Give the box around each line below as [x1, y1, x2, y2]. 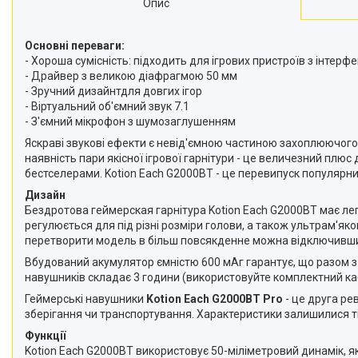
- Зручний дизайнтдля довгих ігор [25, 85, 202, 97]
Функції [25, 329, 66, 342]
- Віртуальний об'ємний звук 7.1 [25, 100, 189, 113]
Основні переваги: [25, 39, 125, 52]
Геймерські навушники [25, 292, 146, 305]
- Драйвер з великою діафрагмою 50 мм [25, 70, 237, 82]
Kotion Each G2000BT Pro [146, 292, 283, 305]
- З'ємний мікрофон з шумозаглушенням [25, 115, 236, 128]
